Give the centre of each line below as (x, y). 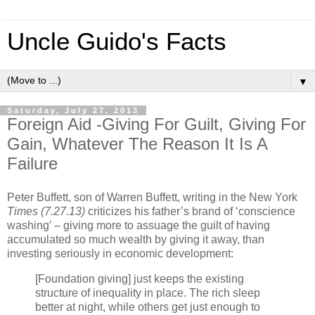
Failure (32, 163)
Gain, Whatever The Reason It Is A (137, 144)
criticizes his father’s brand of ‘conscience (192, 211)
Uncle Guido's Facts (117, 41)
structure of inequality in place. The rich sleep (148, 292)
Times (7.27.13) (47, 211)
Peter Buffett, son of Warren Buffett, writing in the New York (152, 197)
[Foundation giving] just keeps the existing (140, 278)
